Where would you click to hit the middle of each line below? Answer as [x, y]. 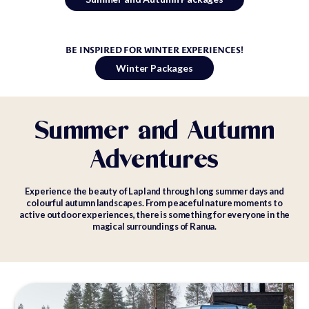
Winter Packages [154, 68]
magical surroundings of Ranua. [154, 227]
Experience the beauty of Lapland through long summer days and [154, 191]
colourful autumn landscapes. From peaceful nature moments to [154, 203]
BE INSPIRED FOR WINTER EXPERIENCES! [154, 50]
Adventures [154, 161]
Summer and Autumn [154, 132]
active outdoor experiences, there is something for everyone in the [154, 215]
